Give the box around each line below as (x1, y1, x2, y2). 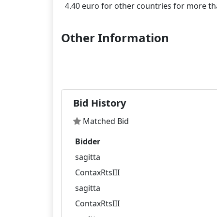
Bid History (73, 96, 126, 110)
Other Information (61, 30, 169, 46)
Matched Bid (81, 116, 129, 127)
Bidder (75, 136, 100, 147)
